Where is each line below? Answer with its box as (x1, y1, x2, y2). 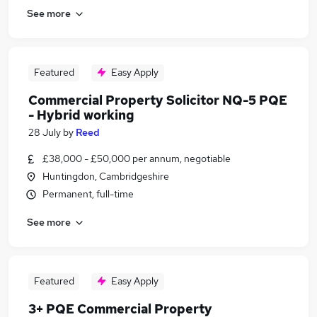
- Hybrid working (28, 107, 134, 123)
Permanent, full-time (42, 188, 134, 200)
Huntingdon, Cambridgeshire (42, 170, 169, 183)
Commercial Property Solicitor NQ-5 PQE (28, 92, 287, 108)
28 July (28, 126, 61, 139)
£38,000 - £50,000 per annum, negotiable (42, 152, 231, 165)
